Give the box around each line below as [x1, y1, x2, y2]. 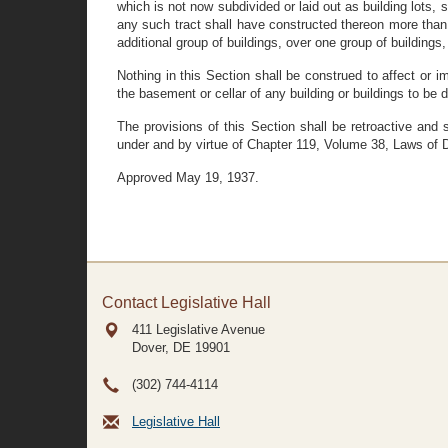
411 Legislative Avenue [132, 322, 265, 337]
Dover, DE [132, 340, 191, 355]
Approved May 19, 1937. [117, 170, 259, 185]
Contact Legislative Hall [102, 294, 271, 311]
